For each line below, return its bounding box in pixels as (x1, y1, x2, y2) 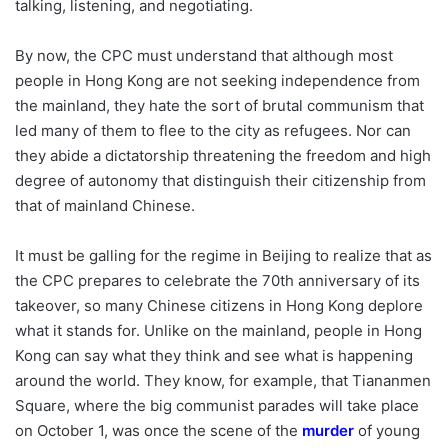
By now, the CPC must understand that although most (15, 46, 393, 65)
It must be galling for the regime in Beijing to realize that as (15, 246, 432, 265)
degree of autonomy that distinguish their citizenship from (15, 171, 426, 190)
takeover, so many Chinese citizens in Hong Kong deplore (15, 296, 423, 315)
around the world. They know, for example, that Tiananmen (15, 371, 431, 390)
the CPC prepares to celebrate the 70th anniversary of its (15, 271, 420, 290)
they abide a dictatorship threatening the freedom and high (15, 146, 431, 165)
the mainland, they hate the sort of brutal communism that (15, 96, 424, 115)
